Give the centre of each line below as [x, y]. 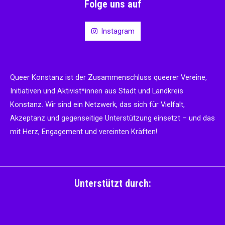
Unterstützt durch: [113, 184]
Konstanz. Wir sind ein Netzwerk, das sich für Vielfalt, [97, 105]
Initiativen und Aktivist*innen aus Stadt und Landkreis [97, 91]
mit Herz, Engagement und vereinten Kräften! [84, 132]
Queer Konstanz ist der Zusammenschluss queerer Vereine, [108, 78]
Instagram [118, 31]
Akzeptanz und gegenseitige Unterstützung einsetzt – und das [113, 118]
